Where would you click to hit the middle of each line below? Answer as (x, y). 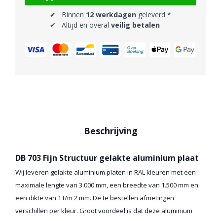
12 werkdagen (111, 15)
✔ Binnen (68, 15)
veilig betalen (135, 25)
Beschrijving (110, 131)
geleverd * (154, 15)
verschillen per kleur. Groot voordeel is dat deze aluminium (104, 211)
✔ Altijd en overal (80, 25)
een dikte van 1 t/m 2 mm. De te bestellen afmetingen (95, 198)
